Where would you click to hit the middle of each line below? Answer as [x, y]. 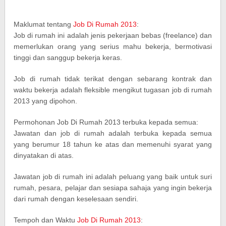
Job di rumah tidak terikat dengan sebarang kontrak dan [113, 79]
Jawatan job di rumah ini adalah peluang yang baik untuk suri [113, 177]
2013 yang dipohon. [46, 101]
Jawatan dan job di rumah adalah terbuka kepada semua [113, 133]
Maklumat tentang [44, 24]
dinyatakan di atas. [44, 155]
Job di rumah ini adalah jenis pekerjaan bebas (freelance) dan [113, 35]
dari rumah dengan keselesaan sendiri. [76, 199]
